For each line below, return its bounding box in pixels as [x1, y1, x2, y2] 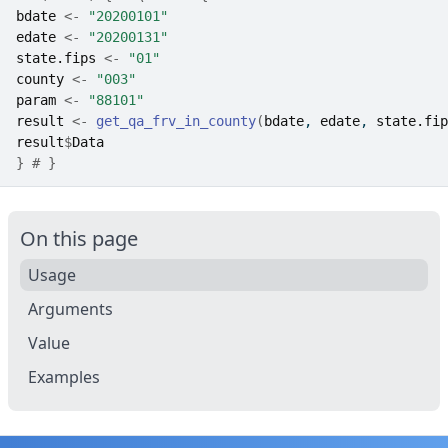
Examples [28, 366, 100, 388]
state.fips [16, 50, 96, 66]
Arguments [28, 298, 113, 320]
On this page [20, 225, 138, 252]
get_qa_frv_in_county [96, 113, 256, 129]
